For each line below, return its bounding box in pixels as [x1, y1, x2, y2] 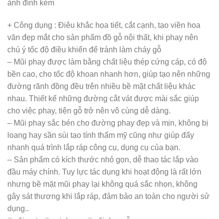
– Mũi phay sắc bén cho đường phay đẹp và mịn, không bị [7, 119, 208, 128]
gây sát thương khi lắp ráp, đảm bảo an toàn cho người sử [7, 192, 210, 201]
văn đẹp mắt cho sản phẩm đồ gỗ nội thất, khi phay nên [7, 33, 198, 42]
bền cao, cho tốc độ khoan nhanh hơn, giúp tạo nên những [7, 70, 210, 79]
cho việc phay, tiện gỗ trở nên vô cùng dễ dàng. [7, 107, 171, 115]
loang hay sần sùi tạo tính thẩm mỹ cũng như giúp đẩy [7, 131, 194, 140]
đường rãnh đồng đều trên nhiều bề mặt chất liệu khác [7, 82, 196, 91]
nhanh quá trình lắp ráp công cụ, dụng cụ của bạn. [7, 143, 180, 152]
